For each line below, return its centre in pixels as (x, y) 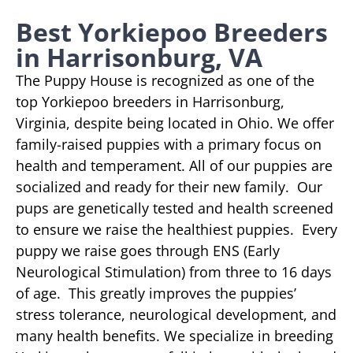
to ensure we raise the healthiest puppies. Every (176, 229)
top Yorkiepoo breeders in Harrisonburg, (150, 101)
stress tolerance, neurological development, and (176, 314)
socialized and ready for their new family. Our (169, 186)
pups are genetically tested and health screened (175, 208)
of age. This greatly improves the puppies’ (156, 293)
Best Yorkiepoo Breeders (172, 32)
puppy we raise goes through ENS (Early (148, 250)
